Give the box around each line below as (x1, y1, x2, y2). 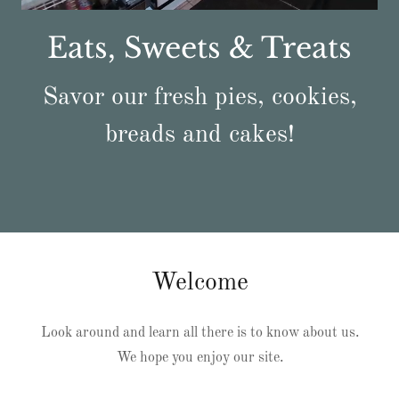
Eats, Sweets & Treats (47, 30, 352, 66)
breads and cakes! (104, 123, 295, 148)
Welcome (151, 271, 248, 296)
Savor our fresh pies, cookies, (42, 85, 357, 110)
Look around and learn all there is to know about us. (40, 326, 359, 340)
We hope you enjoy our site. (116, 351, 283, 365)
